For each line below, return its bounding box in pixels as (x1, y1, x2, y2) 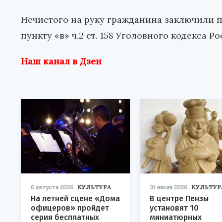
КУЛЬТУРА (77, 183, 111, 191)
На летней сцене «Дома (31, 194, 120, 204)
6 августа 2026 (31, 183, 73, 191)
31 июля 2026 (150, 183, 187, 191)
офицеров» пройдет (31, 203, 109, 213)
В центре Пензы (150, 194, 209, 204)
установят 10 (150, 203, 199, 213)
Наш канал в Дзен (21, 55, 102, 67)
